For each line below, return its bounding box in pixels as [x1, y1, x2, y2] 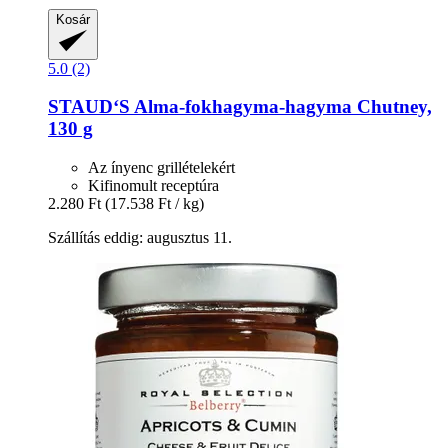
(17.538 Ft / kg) [105, 194, 204, 212]
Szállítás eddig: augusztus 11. [48, 228, 232, 246]
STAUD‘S [48, 96, 130, 118]
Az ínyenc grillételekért [88, 158, 235, 176]
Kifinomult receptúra [88, 176, 219, 194]
